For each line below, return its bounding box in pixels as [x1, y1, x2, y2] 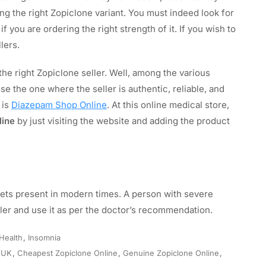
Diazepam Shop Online [11, 99, 107, 110]
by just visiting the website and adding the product [17, 115, 230, 126]
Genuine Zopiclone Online [123, 248, 219, 258]
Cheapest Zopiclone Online [17, 248, 118, 258]
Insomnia [28, 232, 61, 242]
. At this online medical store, [107, 99, 229, 110]
